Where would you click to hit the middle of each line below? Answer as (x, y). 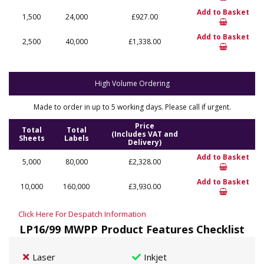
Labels (76, 138)
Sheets (32, 138)
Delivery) (144, 142)
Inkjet (155, 257)
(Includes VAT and (144, 134)
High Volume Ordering (132, 83)
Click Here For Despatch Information (82, 214)
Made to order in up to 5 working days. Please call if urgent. (132, 107)
